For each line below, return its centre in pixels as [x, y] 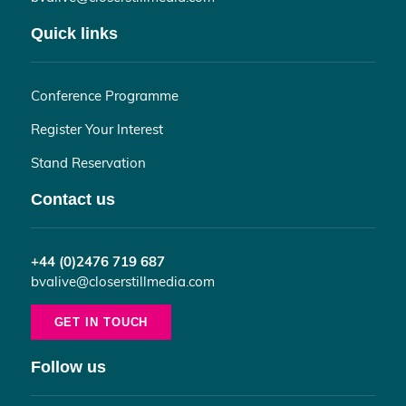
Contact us [72, 199]
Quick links [74, 33]
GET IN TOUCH [101, 322]
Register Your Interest [97, 128]
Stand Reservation [88, 162]
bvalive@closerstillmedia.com [122, 280]
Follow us [68, 367]
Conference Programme [104, 95]
